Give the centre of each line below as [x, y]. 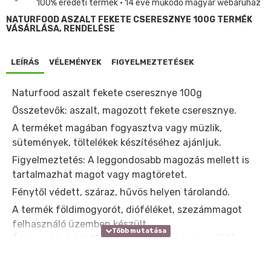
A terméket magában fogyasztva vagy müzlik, [117, 128]
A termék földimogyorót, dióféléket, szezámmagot [127, 209]
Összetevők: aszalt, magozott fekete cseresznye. [124, 110]
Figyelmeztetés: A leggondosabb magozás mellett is [131, 160]
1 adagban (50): [202, 238]
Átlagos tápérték [50, 238]
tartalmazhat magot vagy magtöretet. [100, 174]
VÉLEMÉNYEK [75, 62]
